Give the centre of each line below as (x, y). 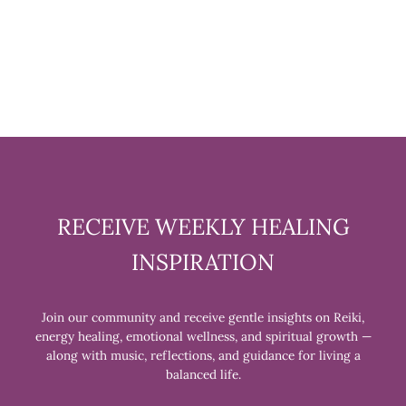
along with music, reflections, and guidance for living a (203, 356)
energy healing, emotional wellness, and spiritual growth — (203, 337)
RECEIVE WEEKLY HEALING (203, 227)
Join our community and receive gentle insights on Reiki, (203, 318)
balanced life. (203, 375)
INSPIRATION (203, 262)
